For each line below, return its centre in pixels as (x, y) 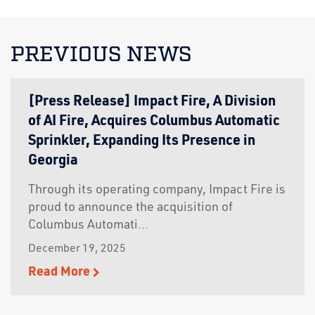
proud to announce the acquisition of (130, 208)
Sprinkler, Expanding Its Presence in (142, 142)
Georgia (53, 161)
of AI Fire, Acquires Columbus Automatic (154, 122)
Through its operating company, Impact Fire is (157, 190)
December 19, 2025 (77, 249)
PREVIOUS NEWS (101, 55)
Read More (60, 272)
